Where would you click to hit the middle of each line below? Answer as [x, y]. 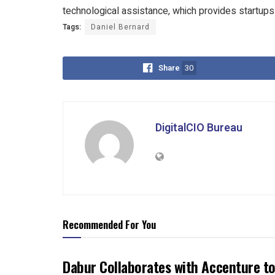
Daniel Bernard [120, 27]
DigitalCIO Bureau [199, 128]
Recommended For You [109, 225]
